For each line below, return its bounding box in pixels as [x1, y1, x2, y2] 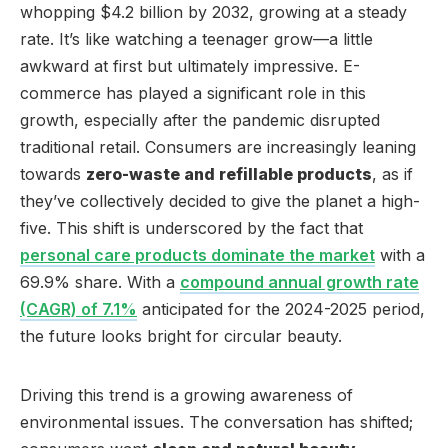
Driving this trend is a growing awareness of [20, 384, 353, 405]
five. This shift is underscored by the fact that [20, 217, 363, 238]
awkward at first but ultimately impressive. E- [20, 55, 360, 76]
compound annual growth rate [180, 271, 419, 292]
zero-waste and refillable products [86, 163, 372, 184]
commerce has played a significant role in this [20, 82, 366, 103]
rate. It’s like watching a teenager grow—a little [20, 28, 373, 49]
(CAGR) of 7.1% [20, 298, 137, 319]
